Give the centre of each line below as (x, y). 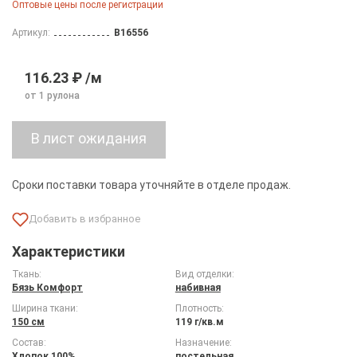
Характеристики (69, 251)
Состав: (29, 342)
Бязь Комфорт (47, 287)
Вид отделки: (204, 274)
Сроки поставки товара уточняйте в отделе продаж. (151, 184)
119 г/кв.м (199, 322)
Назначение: (203, 342)
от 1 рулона (52, 95)
